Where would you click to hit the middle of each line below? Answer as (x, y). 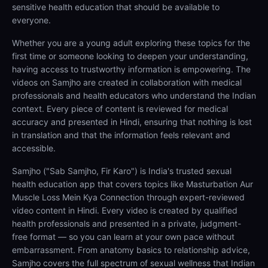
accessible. (34, 148)
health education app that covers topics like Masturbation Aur (133, 184)
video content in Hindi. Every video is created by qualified (125, 210)
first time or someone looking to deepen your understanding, (130, 56)
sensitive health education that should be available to (116, 7)
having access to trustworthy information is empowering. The (131, 69)
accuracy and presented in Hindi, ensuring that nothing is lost (132, 121)
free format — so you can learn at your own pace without (123, 236)
